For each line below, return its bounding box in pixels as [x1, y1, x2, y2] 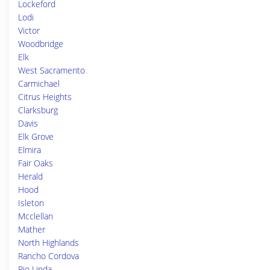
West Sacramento [18, 64, 85, 76]
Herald [18, 171, 43, 182]
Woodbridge [18, 38, 63, 49]
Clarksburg [18, 104, 58, 116]
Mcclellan [18, 210, 53, 222]
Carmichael [18, 78, 60, 89]
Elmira [18, 144, 41, 155]
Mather [18, 224, 45, 235]
